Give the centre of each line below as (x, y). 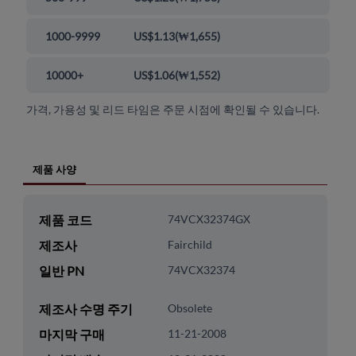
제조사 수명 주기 (85, 309)
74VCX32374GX (209, 219)
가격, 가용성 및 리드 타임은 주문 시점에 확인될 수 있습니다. (173, 110)
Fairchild (190, 245)
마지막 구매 (72, 335)
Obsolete (190, 308)
